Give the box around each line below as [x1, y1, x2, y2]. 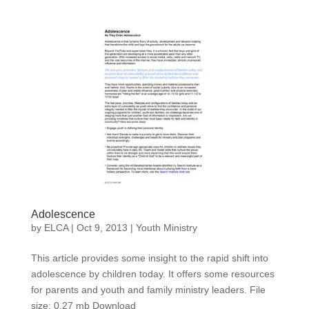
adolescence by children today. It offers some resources [30, 268, 275, 279]
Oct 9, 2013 [76, 221, 128, 233]
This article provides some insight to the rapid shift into [30, 252, 268, 263]
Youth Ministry [135, 221, 197, 233]
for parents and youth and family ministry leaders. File [30, 283, 266, 295]
